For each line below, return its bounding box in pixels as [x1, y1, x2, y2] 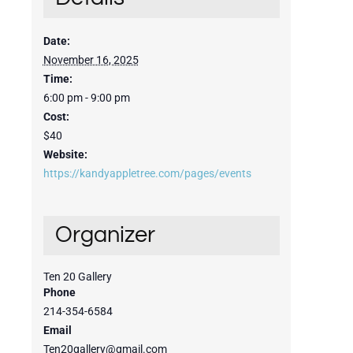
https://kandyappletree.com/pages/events [43, 167, 251, 180]
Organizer [54, 224, 155, 247]
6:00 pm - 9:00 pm [43, 91, 130, 105]
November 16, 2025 [43, 54, 139, 67]
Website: [43, 148, 87, 162]
